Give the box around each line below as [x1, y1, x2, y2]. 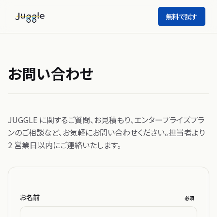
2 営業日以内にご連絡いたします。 [8, 139, 121, 151]
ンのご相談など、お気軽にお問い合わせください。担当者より [8, 126, 205, 138]
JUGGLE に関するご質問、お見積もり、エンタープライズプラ [8, 114, 204, 125]
